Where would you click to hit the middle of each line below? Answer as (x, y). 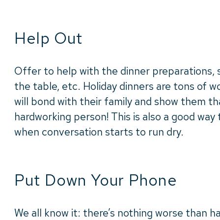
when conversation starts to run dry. (99, 132)
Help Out (49, 38)
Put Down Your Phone (96, 180)
